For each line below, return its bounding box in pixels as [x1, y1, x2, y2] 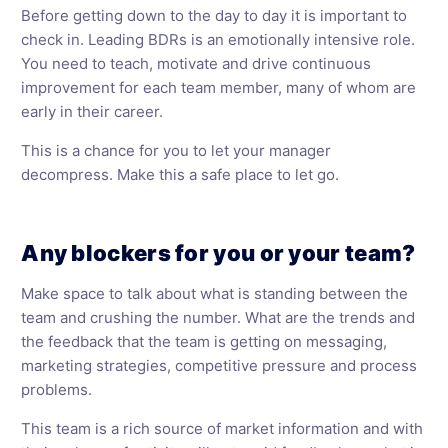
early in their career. [21, 102, 164, 121]
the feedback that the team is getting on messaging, [21, 332, 388, 351]
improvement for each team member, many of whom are [21, 78, 417, 97]
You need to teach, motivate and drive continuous [21, 54, 372, 73]
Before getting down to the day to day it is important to [21, 6, 408, 25]
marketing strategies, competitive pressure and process [21, 356, 418, 375]
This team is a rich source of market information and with [21, 419, 424, 438]
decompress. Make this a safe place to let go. [21, 165, 340, 184]
